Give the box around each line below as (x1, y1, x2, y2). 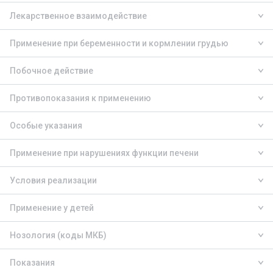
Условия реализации (10, 175, 97, 185)
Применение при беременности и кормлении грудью (10, 38, 229, 48)
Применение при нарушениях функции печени (10, 148, 199, 158)
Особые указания (10, 121, 82, 130)
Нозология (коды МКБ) (10, 230, 107, 240)
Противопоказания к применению (10, 93, 151, 103)
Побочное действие (10, 66, 93, 76)
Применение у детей (10, 203, 94, 213)
